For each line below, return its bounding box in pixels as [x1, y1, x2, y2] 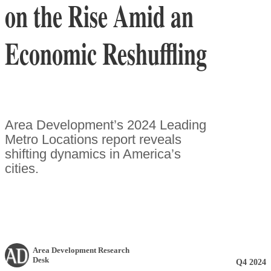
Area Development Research [33, 245, 129, 255]
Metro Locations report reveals [5, 131, 181, 147]
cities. [5, 160, 39, 176]
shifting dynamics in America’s [5, 146, 181, 162]
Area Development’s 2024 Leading [5, 117, 206, 132]
